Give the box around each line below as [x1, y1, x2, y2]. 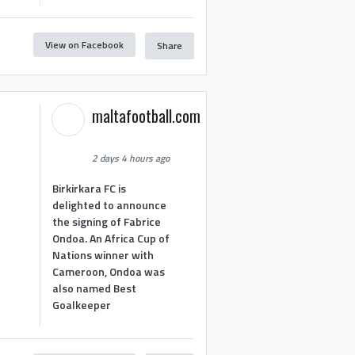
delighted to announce [52, 196, 167, 213]
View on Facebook [44, 36, 124, 52]
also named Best [52, 279, 137, 296]
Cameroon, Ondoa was [52, 262, 166, 280]
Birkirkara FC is [52, 179, 127, 197]
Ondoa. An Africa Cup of [52, 229, 170, 246]
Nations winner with [52, 246, 155, 263]
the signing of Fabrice [52, 212, 162, 230]
